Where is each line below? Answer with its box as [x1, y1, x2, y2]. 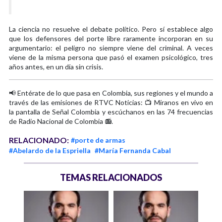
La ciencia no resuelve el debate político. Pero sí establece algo [9, 24, 213, 33]
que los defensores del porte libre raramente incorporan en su [9, 34, 213, 43]
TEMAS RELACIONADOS [60, 171, 162, 183]
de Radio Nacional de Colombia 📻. [9, 116, 113, 125]
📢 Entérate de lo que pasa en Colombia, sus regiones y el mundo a [9, 88, 213, 97]
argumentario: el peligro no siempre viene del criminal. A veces [9, 43, 213, 52]
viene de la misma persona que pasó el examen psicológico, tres [9, 53, 213, 61]
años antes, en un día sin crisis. [9, 62, 103, 71]
